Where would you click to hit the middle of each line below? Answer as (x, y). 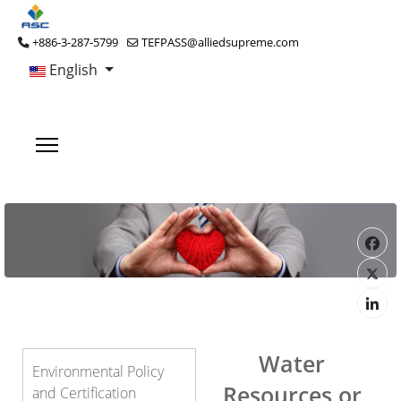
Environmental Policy (98, 371)
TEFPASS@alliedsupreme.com (220, 43)
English (73, 70)
